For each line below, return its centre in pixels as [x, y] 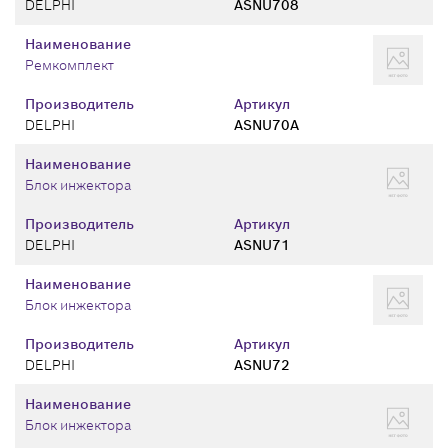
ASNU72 [262, 365]
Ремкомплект [69, 65]
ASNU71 [262, 245]
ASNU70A [266, 125]
